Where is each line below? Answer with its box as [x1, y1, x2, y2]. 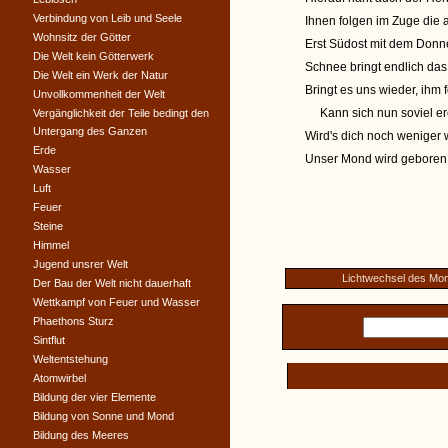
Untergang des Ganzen [33, 125, 147, 137]
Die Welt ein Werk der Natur [33, 69, 168, 81]
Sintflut [33, 334, 65, 346]
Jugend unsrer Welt [33, 258, 128, 270]
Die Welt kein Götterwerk [33, 50, 154, 62]
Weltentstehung [33, 353, 108, 365]
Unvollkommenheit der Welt [33, 88, 165, 100]
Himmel [33, 239, 69, 251]
